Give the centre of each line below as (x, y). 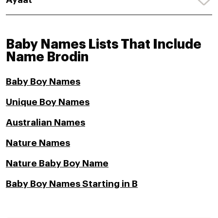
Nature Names (38, 143)
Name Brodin (47, 57)
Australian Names (45, 122)
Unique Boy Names (48, 102)
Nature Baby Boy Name (57, 163)
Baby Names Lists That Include (104, 44)
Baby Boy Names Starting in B (72, 183)
